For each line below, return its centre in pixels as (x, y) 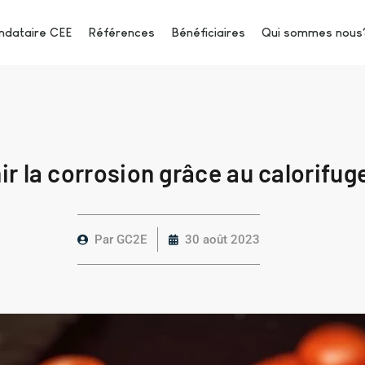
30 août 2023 (222, 240)
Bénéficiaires (208, 32)
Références (121, 32)
